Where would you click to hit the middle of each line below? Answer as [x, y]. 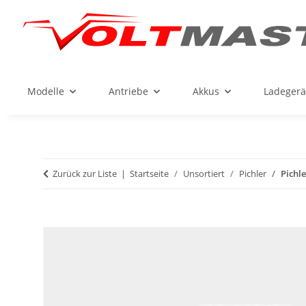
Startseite [149, 174]
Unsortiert [204, 174]
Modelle [46, 92]
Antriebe [128, 92]
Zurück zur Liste [85, 174]
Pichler [253, 174]
